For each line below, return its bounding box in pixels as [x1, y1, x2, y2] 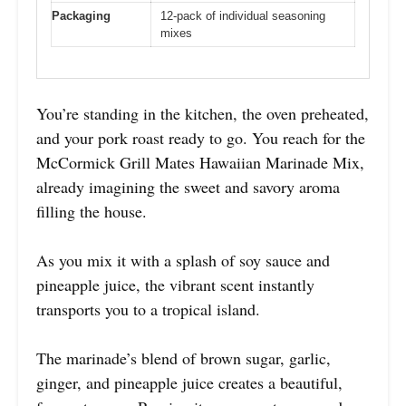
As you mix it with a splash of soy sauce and [36, 249, 330, 272]
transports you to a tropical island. [36, 298, 260, 321]
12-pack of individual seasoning [160, 8, 325, 23]
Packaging [52, 8, 111, 23]
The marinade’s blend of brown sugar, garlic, [36, 347, 331, 370]
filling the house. [36, 200, 147, 223]
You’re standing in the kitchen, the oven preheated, [36, 102, 369, 125]
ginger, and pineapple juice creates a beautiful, [36, 372, 343, 394]
